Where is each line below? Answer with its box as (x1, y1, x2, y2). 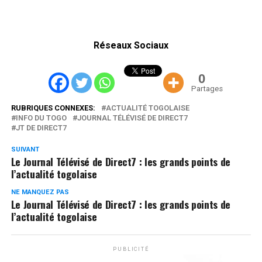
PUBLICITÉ (113, 246, 149, 252)
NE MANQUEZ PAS (11, 188, 69, 196)
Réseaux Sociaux (93, 39, 168, 51)
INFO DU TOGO (15, 113, 67, 122)
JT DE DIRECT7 (15, 123, 67, 132)
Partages (191, 84, 223, 93)
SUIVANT (11, 145, 39, 153)
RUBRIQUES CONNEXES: (11, 103, 95, 112)
